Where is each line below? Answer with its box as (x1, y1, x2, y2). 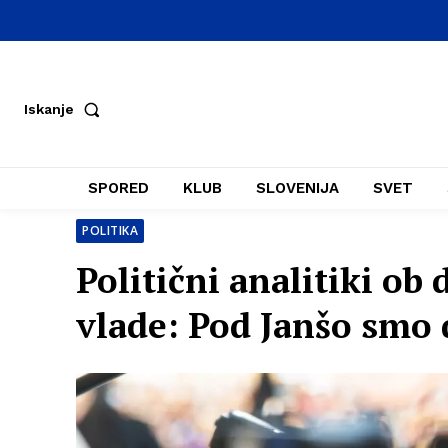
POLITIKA (82, 222, 138, 239)
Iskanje (24, 101, 74, 117)
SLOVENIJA (256, 179, 339, 197)
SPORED (88, 179, 149, 197)
